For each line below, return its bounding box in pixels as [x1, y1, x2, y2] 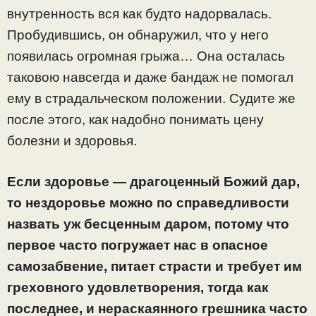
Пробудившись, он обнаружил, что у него [7, 27, 269, 42]
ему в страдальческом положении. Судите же [7, 90, 296, 106]
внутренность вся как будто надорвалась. [7, 6, 272, 21]
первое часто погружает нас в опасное [7, 238, 268, 253]
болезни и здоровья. [7, 133, 137, 148]
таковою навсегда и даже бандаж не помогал [7, 69, 293, 85]
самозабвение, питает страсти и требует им [7, 259, 302, 274]
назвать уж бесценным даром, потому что [7, 217, 289, 232]
